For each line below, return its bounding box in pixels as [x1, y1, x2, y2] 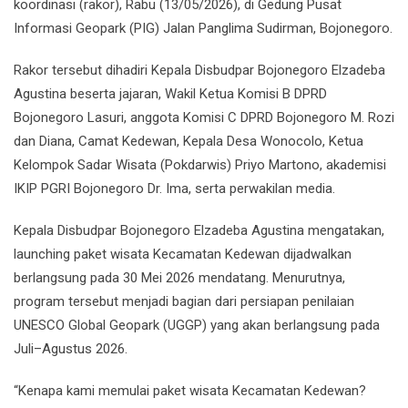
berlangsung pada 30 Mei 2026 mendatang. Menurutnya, [14, 270, 345, 286]
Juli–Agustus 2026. [14, 341, 127, 357]
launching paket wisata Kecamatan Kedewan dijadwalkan [14, 246, 352, 262]
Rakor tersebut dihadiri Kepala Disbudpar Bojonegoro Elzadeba [14, 62, 385, 78]
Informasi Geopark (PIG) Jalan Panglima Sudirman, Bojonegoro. [14, 20, 393, 36]
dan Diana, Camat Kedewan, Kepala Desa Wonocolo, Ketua [14, 133, 363, 149]
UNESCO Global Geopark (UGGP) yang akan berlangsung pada [14, 317, 380, 333]
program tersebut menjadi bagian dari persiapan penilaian [14, 293, 354, 310]
